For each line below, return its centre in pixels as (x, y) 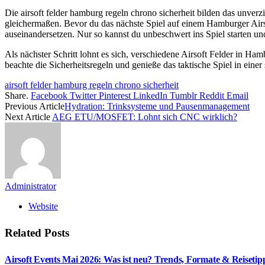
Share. (17, 95)
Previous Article (35, 106)
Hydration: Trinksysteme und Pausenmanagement (157, 106)
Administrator (30, 186)
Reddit (212, 95)
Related (25, 233)
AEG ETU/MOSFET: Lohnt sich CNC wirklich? (145, 117)
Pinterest (115, 95)
